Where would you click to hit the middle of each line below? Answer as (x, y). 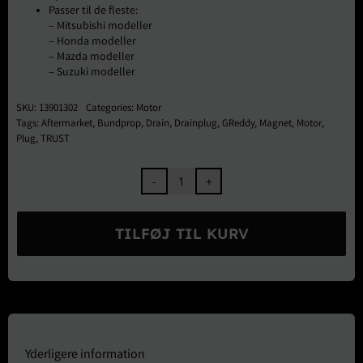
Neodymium (214, 224)
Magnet (275, 125)
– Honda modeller (92, 43)
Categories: (111, 109)
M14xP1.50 (209, 278)
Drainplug (196, 125)
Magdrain (206, 242)
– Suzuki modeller (92, 73)
